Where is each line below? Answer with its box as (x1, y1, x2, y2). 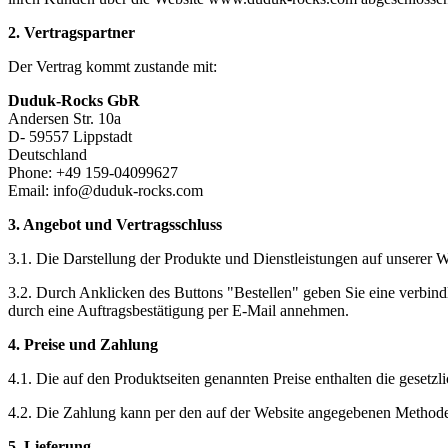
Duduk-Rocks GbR (8, 92, 140, 110)
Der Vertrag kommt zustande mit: (8, 58, 217, 76)
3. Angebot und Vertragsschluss (8, 216, 222, 234)
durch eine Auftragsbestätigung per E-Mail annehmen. (8, 302, 349, 320)
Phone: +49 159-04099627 (8, 164, 178, 182)
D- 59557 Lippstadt (8, 128, 132, 146)
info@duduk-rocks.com (53, 182, 203, 200)
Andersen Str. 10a (8, 110, 121, 128)
